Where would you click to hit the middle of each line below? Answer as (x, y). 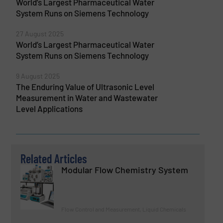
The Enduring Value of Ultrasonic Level (85, 86)
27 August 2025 (40, 33)
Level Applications (49, 108)
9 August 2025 (38, 76)
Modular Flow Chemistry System (125, 170)
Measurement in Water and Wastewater (87, 97)
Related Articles (54, 159)
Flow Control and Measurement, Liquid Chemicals (124, 209)
